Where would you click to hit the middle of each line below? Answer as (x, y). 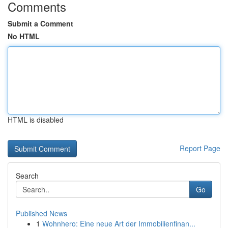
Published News (41, 213)
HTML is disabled (36, 120)
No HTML (24, 36)
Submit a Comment (40, 23)
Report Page (200, 148)
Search (27, 176)
